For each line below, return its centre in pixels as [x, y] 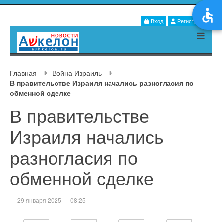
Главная [23, 73]
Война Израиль [77, 73]
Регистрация [193, 21]
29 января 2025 [39, 200]
